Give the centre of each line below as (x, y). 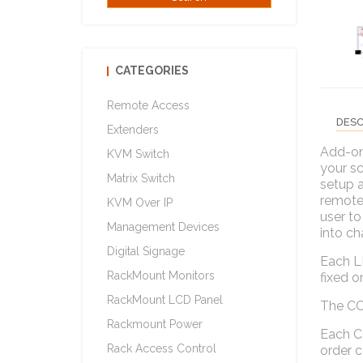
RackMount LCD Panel (165, 300)
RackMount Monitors (161, 275)
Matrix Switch (141, 178)
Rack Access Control (162, 348)
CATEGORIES (152, 70)
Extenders (133, 130)
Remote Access (148, 105)
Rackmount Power (155, 324)
